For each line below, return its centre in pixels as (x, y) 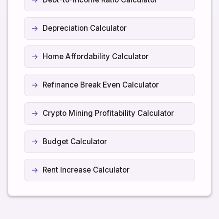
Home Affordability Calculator (96, 56)
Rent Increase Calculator (86, 170)
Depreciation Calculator (85, 28)
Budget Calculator (75, 141)
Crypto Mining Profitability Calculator (108, 113)
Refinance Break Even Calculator (101, 85)
